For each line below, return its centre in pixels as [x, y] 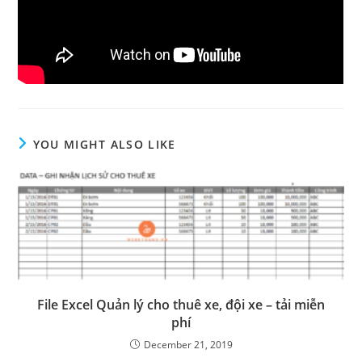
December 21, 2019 [188, 344]
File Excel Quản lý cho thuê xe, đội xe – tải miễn [181, 304]
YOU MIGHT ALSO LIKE [104, 144]
